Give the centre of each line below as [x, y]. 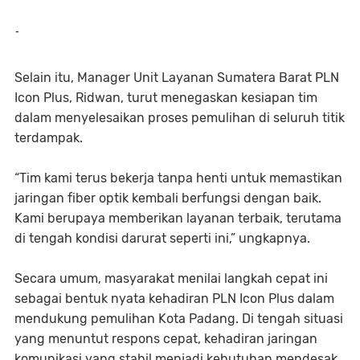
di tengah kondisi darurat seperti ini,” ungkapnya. [162, 238]
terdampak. [50, 138]
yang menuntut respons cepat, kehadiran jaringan [166, 339]
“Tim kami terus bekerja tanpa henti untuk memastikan [178, 178]
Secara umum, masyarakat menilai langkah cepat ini [171, 278]
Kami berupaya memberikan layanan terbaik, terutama [178, 218]
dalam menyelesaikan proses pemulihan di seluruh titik [180, 118]
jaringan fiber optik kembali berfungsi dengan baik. [168, 198]
